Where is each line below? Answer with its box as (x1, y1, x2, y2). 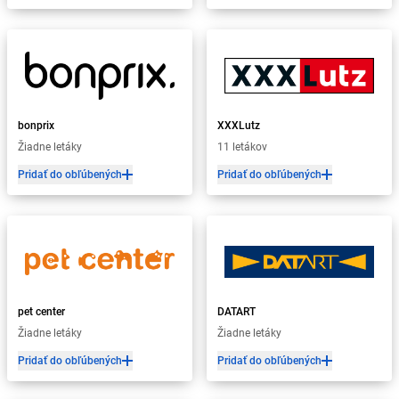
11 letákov (217, 141, 267, 153)
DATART (217, 305, 256, 318)
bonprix (18, 119, 54, 132)
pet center (18, 305, 65, 318)
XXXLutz (217, 119, 260, 132)
